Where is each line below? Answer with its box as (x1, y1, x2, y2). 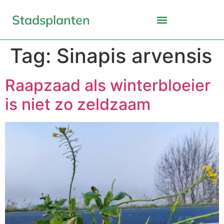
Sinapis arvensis (56, 43, 212, 68)
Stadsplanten (12, 12, 90, 27)
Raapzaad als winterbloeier (5, 75, 210, 95)
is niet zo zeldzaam (5, 94, 150, 114)
